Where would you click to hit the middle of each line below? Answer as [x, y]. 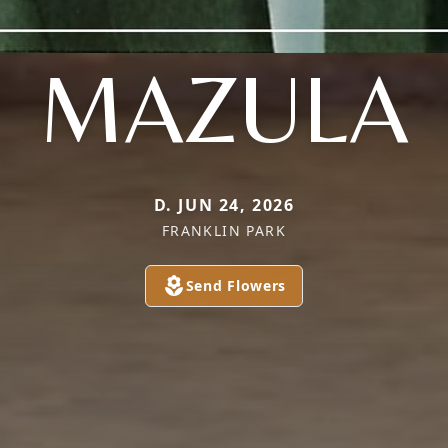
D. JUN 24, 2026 [224, 205]
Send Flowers [236, 285]
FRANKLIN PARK [224, 230]
